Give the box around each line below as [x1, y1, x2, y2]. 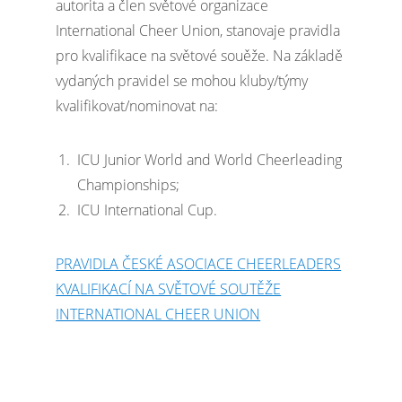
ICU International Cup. [77, 200, 218, 220]
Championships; [77, 175, 180, 195]
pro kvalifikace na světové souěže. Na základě [56, 46, 344, 66]
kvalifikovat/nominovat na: [56, 96, 219, 116]
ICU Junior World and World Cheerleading [77, 150, 343, 170]
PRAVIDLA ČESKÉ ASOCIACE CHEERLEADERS [56, 254, 342, 274]
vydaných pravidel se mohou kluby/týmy [56, 71, 309, 91]
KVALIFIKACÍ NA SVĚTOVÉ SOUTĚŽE [56, 279, 282, 299]
